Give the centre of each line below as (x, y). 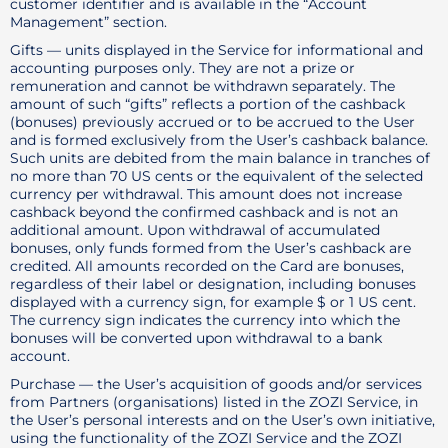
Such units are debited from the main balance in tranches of (220, 158)
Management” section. (88, 22)
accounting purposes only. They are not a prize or (182, 68)
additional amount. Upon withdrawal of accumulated (195, 230)
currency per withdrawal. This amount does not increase (206, 194)
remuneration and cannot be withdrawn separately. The (202, 86)
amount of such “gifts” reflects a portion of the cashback (207, 104)
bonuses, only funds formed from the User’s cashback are (210, 248)
